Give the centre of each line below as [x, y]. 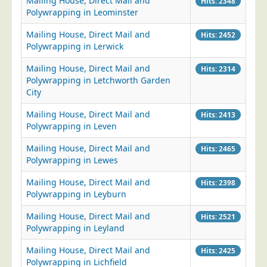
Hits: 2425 [218, 250]
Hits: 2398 [218, 182]
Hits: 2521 [218, 216]
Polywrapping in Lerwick [75, 46]
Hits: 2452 [218, 35]
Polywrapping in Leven [72, 126]
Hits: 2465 [218, 148]
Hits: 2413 [218, 114]
